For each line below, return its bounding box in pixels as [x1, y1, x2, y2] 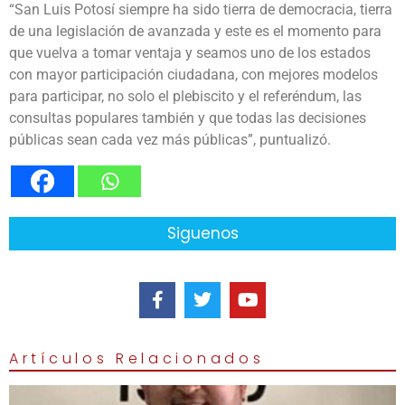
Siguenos [166, 222, 239, 245]
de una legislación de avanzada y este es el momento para [9, 23, 381, 41]
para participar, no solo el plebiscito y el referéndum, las [9, 88, 362, 106]
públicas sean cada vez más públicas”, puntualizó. [9, 131, 331, 149]
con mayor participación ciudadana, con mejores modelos [9, 66, 378, 84]
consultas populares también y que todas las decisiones [9, 109, 366, 127]
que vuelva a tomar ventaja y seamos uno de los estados [9, 44, 371, 62]
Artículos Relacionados [9, 348, 265, 370]
